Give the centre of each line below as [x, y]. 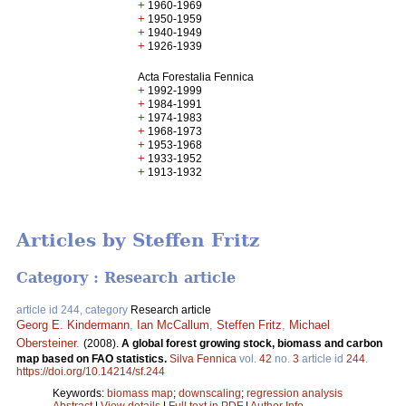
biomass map [140, 393]
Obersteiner [46, 343]
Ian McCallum [173, 324]
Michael [309, 324]
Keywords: [80, 393]
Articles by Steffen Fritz [138, 241]
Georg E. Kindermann [73, 324]
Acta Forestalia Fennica [196, 77]
